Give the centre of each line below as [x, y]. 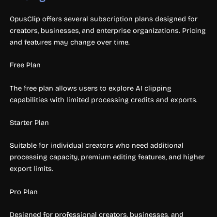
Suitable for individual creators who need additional [97, 146]
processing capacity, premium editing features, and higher [107, 157]
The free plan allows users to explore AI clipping [91, 88]
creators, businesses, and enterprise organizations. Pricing [108, 30]
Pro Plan [24, 192]
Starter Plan [29, 122]
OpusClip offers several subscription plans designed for [104, 19]
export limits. [31, 169]
